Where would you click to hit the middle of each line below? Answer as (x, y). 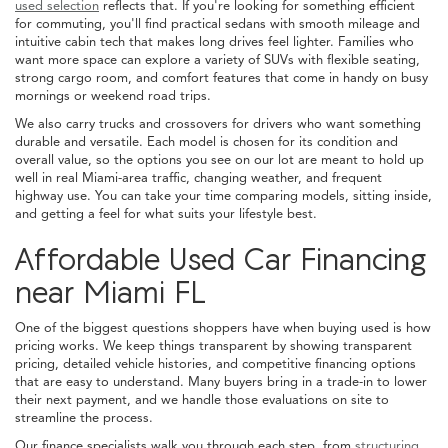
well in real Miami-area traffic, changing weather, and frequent (198, 178)
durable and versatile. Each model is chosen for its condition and (206, 142)
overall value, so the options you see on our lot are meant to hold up (219, 160)
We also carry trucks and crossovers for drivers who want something (218, 124)
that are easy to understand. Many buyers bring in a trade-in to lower (221, 382)
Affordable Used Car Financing (220, 259)
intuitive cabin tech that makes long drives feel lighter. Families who (214, 42)
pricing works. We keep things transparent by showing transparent (213, 346)
